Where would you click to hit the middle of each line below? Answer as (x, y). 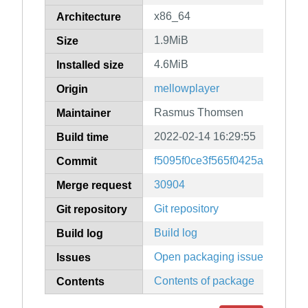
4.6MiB (171, 65)
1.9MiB (171, 41)
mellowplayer (187, 89)
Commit (77, 162)
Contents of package (204, 281)
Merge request (94, 186)
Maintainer (84, 113)
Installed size (90, 65)
